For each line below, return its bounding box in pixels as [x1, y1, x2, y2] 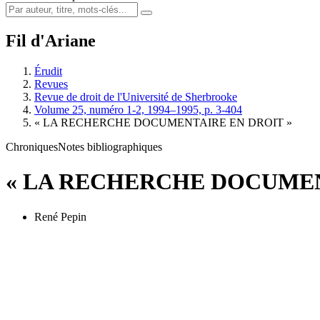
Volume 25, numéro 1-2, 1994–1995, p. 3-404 [34, 103, 242, 116]
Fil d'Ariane [6, 31, 96, 50]
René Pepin [34, 210, 86, 223]
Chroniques [6, 140, 58, 153]
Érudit [34, 64, 62, 77]
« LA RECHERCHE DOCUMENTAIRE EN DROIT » [34, 116, 292, 129]
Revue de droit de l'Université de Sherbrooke [34, 90, 237, 103]
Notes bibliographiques [58, 140, 162, 153]
